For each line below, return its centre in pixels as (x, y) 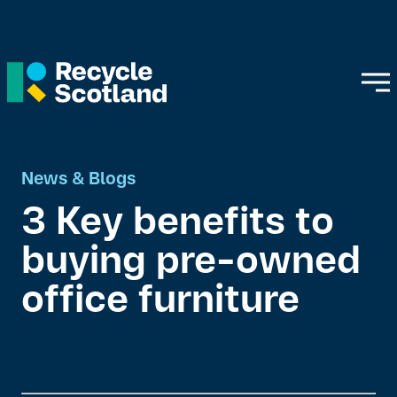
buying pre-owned (191, 263)
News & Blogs (78, 180)
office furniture (160, 302)
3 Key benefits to (178, 224)
